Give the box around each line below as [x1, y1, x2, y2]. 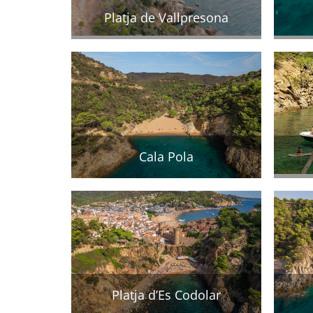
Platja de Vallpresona [103, 8, 228, 26]
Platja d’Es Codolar [111, 286, 221, 304]
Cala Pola [138, 147, 194, 165]
